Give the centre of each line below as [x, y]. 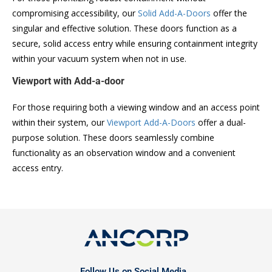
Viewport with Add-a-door [70, 81]
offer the [229, 13]
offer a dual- [221, 123]
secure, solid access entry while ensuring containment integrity [135, 44]
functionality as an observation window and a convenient [124, 153]
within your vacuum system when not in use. [99, 59]
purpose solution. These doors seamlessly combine [113, 138]
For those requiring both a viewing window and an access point [136, 107]
